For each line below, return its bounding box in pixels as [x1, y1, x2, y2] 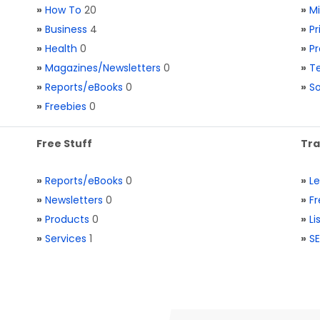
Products [45, 212, 89, 226]
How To [45, 3, 81, 17]
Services [45, 231, 86, 246]
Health [45, 41, 77, 56]
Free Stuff [36, 136, 92, 151]
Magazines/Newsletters [45, 61, 161, 75]
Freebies [45, 99, 86, 114]
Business [45, 22, 87, 36]
